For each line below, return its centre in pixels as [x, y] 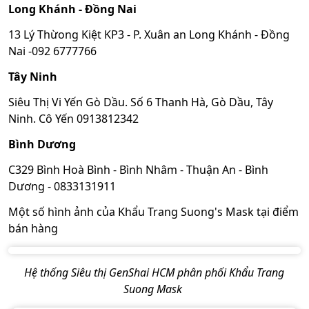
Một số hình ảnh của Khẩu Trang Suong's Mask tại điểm [153, 211]
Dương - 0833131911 [62, 186]
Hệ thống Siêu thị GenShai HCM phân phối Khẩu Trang [154, 272]
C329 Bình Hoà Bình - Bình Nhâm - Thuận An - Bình [138, 169]
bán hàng [34, 228]
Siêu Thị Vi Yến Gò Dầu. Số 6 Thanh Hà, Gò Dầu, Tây [141, 102]
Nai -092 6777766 [52, 51]
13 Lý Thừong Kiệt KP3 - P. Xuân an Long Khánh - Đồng [149, 34]
